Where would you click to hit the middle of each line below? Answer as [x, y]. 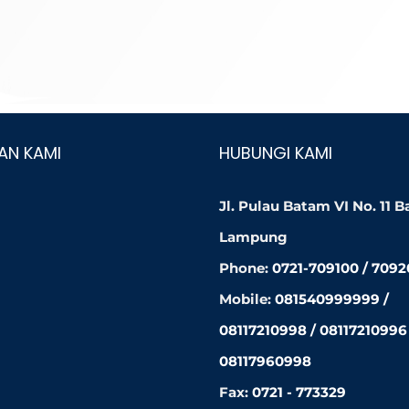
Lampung [253, 236]
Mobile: [247, 299]
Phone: [246, 267]
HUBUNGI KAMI [276, 152]
